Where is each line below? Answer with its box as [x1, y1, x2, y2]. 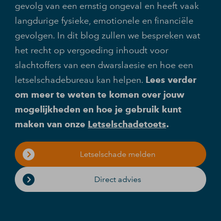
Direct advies [94, 175, 141, 184]
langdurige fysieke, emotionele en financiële [15, 15, 193, 26]
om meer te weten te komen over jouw [15, 89, 184, 100]
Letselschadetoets [88, 119, 166, 130]
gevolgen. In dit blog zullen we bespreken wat [15, 30, 200, 41]
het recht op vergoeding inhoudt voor [15, 45, 168, 56]
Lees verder [146, 74, 196, 85]
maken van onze [15, 119, 88, 130]
